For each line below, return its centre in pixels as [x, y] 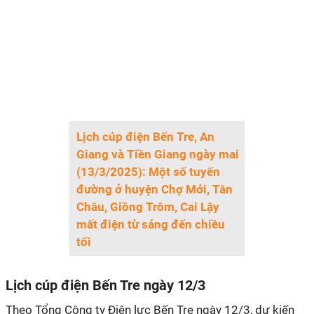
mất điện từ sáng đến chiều [151, 224]
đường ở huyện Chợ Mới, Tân [155, 189]
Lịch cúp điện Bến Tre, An [145, 137]
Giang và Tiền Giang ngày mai [158, 154]
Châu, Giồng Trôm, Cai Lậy [148, 207]
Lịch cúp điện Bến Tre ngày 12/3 [105, 285]
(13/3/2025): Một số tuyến [148, 172]
